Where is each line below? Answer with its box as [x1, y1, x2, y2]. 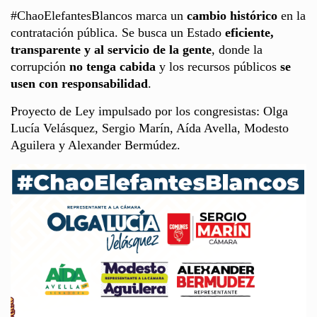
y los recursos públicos [156, 59, 280, 74]
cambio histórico [187, 8, 277, 23]
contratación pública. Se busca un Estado [11, 25, 225, 40]
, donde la [212, 42, 263, 57]
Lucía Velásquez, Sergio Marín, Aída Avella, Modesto [11, 120, 289, 135]
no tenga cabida [69, 59, 156, 74]
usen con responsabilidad [11, 76, 148, 91]
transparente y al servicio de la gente [11, 42, 212, 57]
